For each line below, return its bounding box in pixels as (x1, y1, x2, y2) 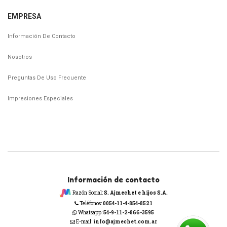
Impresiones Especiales (8, 95, 73, 102)
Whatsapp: (77, 209, 104, 216)
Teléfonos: (78, 200, 103, 207)
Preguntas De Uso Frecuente (8, 74, 86, 81)
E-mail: (74, 218, 93, 225)
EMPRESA (8, 12, 41, 20)
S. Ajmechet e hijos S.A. (103, 189, 168, 196)
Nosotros (8, 53, 32, 60)
